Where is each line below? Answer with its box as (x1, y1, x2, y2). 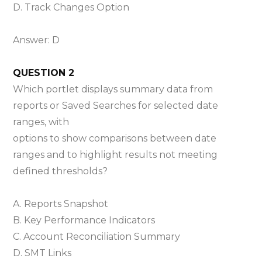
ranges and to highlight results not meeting (13, 149, 218, 160)
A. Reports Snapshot (13, 198, 109, 209)
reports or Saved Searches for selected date (13, 99, 219, 111)
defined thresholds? (13, 165, 108, 177)
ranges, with (13, 116, 70, 127)
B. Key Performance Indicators (13, 214, 156, 226)
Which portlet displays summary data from (13, 83, 213, 95)
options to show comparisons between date (13, 132, 217, 144)
